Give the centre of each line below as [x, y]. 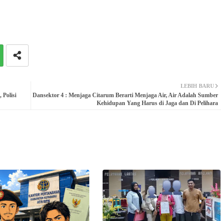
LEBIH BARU [197, 86]
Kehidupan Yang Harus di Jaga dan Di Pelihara [157, 103]
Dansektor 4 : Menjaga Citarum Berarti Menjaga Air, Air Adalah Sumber [125, 95]
